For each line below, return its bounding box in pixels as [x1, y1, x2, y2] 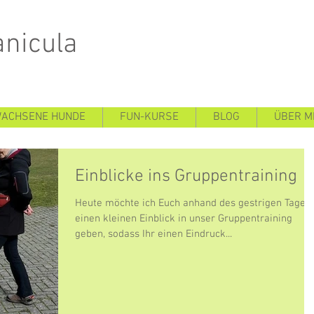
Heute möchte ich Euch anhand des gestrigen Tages [75, 197, 310, 210]
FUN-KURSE [120, 110, 179, 124]
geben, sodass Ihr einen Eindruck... [75, 228, 232, 240]
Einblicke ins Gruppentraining [75, 166, 297, 187]
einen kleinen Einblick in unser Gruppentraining [75, 212, 292, 225]
